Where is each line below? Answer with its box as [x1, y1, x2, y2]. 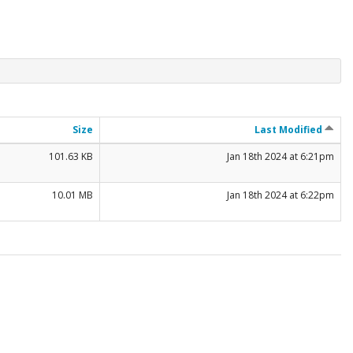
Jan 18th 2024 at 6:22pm [227, 188, 334, 202]
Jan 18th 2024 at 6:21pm [227, 149, 334, 163]
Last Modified [255, 122, 325, 136]
